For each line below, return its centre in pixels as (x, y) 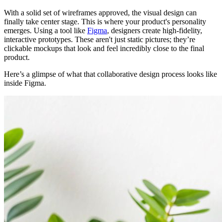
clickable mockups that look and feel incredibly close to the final (104, 49)
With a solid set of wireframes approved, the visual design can (100, 13)
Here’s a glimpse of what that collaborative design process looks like (111, 74)
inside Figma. (25, 83)
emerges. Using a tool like (46, 31)
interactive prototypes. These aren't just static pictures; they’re (100, 40)
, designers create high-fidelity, (155, 31)
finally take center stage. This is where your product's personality (105, 22)
